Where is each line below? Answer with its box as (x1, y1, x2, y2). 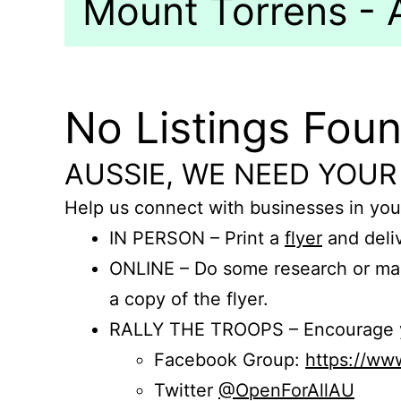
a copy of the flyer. (109, 288, 269, 310)
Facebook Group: (154, 349, 305, 371)
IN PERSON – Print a (109, 227, 285, 249)
